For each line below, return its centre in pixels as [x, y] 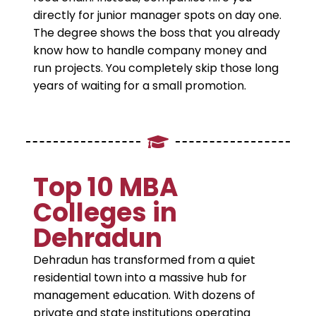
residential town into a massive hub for [140, 278]
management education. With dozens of [144, 296]
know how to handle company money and [150, 51]
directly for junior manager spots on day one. [157, 16]
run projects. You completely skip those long [156, 68]
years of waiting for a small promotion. [140, 86]
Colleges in [105, 213]
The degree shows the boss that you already [157, 33]
